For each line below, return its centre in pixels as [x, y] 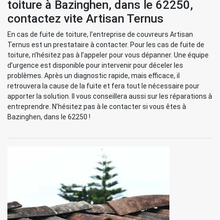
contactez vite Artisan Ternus [85, 19]
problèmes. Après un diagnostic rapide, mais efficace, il [94, 76]
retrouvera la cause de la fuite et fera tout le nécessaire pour [103, 86]
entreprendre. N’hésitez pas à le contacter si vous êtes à [97, 107]
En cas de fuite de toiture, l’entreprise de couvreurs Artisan [100, 34]
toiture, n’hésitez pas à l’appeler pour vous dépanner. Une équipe [108, 55]
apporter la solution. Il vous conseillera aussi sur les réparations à [110, 96]
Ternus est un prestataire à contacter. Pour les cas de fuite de [106, 45]
